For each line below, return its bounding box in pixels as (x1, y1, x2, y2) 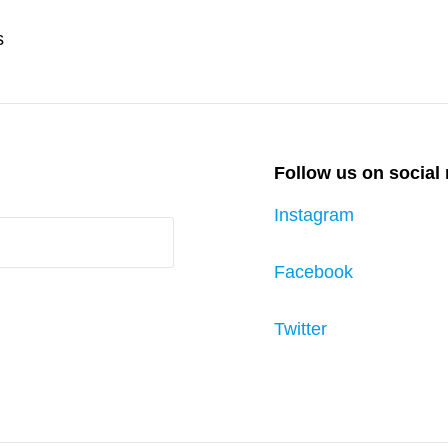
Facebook (274, 262, 353, 283)
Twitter (274, 319, 327, 340)
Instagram (274, 205, 354, 226)
